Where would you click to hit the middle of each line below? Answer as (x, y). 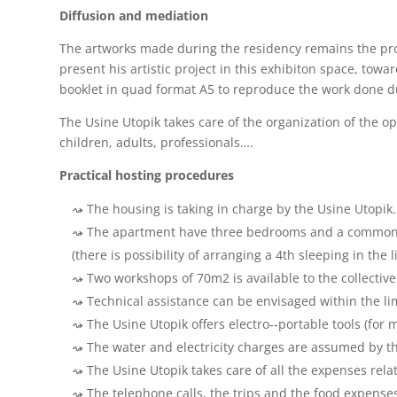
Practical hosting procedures (147, 175)
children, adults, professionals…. (157, 143)
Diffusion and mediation (134, 16)
